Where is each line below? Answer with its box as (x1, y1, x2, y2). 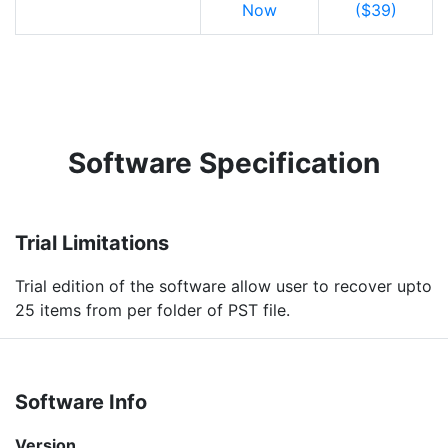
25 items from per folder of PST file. (15, 300, 290, 321)
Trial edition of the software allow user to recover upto (15, 276, 432, 297)
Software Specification (68, 146, 380, 181)
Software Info (15, 390, 147, 415)
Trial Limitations (15, 231, 169, 256)
